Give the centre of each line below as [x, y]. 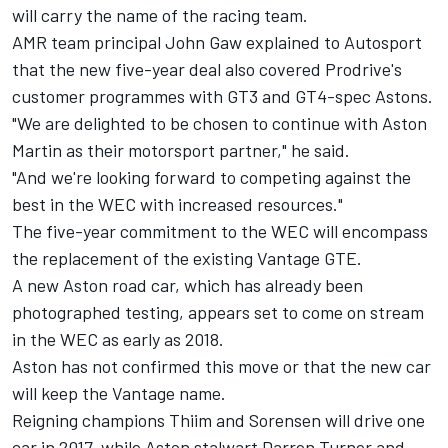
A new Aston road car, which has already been [187, 285]
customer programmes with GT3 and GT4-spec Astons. [222, 96]
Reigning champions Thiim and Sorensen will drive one [218, 420]
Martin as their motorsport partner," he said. [181, 150]
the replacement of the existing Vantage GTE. [187, 258]
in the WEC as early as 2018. [118, 339]
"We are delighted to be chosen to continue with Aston [219, 123]
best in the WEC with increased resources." [177, 204]
